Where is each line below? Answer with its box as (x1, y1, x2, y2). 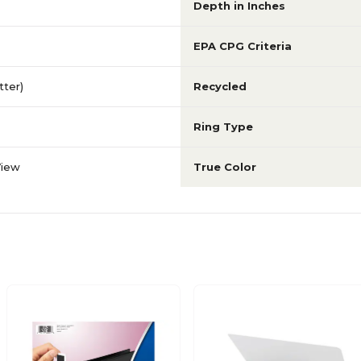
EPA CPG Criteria (193, 39, 292, 52)
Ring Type (193, 120, 253, 133)
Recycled (193, 80, 247, 93)
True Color (193, 160, 256, 173)
